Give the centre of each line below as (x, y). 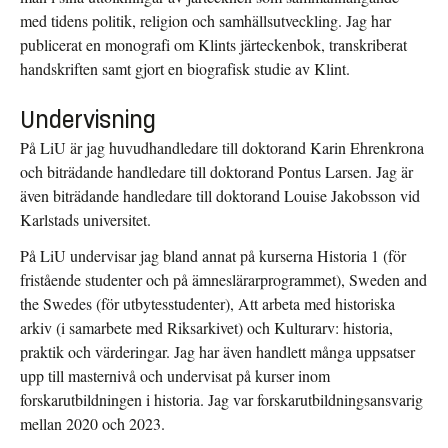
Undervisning (88, 120)
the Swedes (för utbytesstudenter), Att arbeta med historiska (207, 304)
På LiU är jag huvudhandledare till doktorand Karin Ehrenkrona (222, 148)
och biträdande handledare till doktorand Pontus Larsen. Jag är (216, 172)
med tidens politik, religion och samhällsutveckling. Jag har (205, 21)
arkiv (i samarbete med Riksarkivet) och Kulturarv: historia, (206, 328)
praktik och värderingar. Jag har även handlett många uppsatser (217, 352)
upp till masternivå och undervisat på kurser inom (175, 376)
